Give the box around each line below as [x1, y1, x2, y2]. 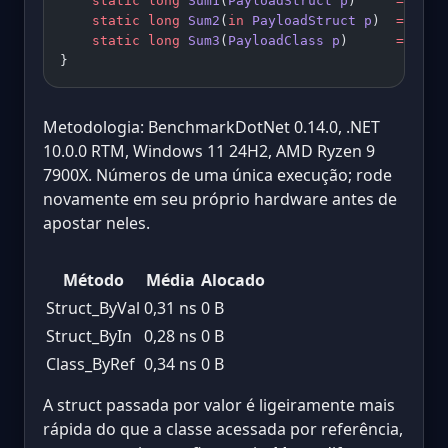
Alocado [201, 268, 265, 291]
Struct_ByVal [46, 296, 140, 319]
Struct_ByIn [46, 324, 132, 347]
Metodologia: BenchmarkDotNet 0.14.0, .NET [43, 115, 380, 138]
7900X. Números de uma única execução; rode [43, 163, 392, 186]
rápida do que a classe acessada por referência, [43, 417, 403, 440]
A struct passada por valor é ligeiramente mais [43, 393, 395, 416]
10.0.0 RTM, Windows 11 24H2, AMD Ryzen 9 [43, 139, 375, 162]
